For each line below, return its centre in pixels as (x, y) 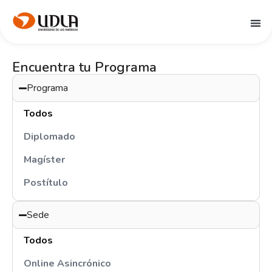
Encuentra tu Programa (84, 67)
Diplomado (49, 137)
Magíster (44, 160)
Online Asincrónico (67, 263)
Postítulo (46, 183)
